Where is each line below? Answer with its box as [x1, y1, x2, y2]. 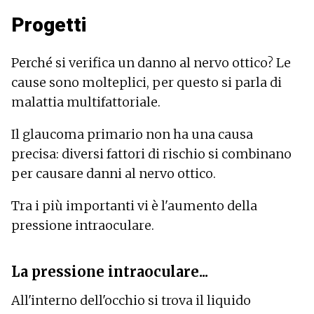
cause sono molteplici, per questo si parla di [11, 74, 282, 90]
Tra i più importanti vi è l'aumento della [11, 197, 257, 214]
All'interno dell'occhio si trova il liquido [11, 292, 251, 308]
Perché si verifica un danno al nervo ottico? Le [11, 54, 291, 71]
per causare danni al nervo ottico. [11, 165, 216, 182]
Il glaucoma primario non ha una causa [11, 125, 253, 142]
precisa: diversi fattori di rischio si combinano [11, 145, 292, 162]
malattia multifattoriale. [11, 93, 161, 110]
